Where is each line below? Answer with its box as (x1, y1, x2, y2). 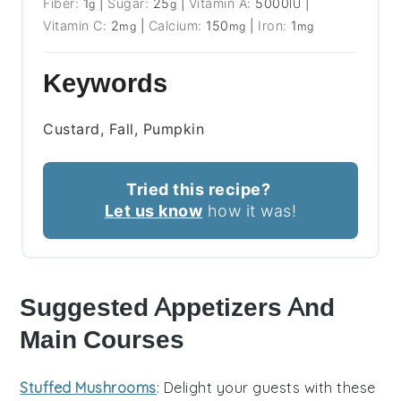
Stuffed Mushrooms (20, 379, 157, 397)
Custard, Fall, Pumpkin (43, 120, 205, 139)
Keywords (43, 68, 168, 99)
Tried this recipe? (126, 180, 270, 200)
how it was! (202, 201, 297, 221)
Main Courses (20, 325, 185, 355)
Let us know (104, 201, 203, 221)
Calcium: (148, 18, 207, 34)
